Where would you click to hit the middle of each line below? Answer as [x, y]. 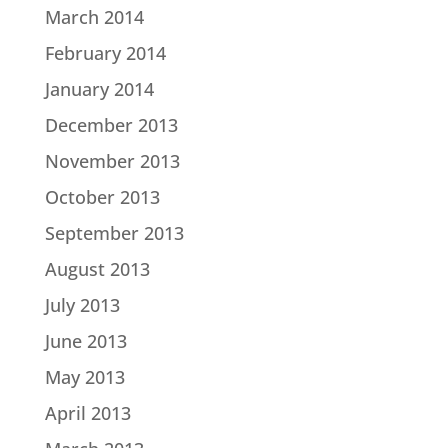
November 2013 [112, 161]
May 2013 [84, 377]
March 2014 [94, 17]
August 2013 [97, 269]
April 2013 [87, 413]
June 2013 [85, 341]
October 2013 [102, 197]
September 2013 [114, 233]
